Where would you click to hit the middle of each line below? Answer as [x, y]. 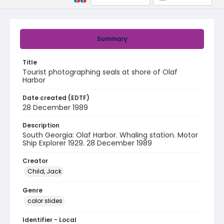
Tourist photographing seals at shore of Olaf [100, 72]
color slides [45, 201]
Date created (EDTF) [56, 98]
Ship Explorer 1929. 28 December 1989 [87, 143]
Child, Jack [44, 171]
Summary [112, 39]
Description [41, 125]
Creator [35, 161]
